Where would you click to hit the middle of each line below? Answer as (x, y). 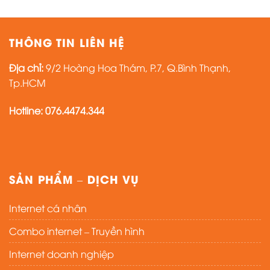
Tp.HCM (27, 83)
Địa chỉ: (26, 68)
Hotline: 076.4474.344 (57, 111)
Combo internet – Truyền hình (77, 231)
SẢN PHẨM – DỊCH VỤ (74, 178)
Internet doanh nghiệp (61, 253)
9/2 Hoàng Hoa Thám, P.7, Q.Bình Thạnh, (138, 68)
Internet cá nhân (48, 208)
